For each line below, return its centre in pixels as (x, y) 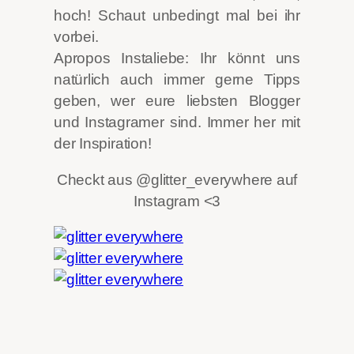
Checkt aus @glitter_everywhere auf (177, 179)
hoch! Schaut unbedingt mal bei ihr (177, 16)
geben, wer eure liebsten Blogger (177, 101)
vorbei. (76, 37)
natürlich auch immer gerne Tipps (177, 80)
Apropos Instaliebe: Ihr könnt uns (177, 58)
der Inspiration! (103, 144)
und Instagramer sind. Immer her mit (177, 122)
